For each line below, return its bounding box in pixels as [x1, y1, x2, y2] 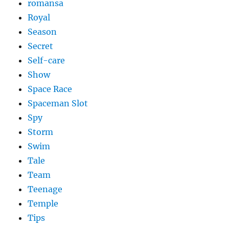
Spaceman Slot [28, 98, 88, 109]
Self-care [28, 55, 65, 66]
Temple [28, 198, 59, 209]
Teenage [28, 184, 63, 195]
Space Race [28, 84, 73, 95]
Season [28, 27, 57, 37]
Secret [28, 41, 54, 52]
